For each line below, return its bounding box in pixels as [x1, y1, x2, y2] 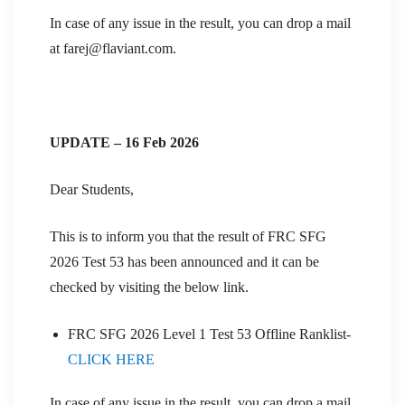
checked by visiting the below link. [50, 278, 249, 295]
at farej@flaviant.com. [50, 40, 176, 56]
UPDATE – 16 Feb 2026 [50, 134, 199, 150]
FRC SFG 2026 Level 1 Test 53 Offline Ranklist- [68, 325, 351, 342]
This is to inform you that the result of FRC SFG [50, 228, 326, 244]
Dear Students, [50, 181, 134, 197]
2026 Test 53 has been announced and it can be [50, 253, 319, 269]
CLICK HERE [68, 351, 155, 367]
